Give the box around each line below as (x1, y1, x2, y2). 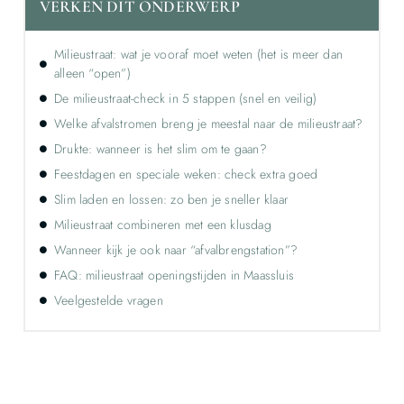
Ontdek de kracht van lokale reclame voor (64, 381, 340, 402)
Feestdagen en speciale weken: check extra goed (53, 164, 318, 183)
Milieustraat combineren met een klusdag (53, 215, 271, 234)
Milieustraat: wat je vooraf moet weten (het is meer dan (53, 44, 343, 63)
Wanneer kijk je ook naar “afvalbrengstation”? (53, 240, 298, 259)
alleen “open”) (53, 63, 131, 82)
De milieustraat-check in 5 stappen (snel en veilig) (53, 88, 317, 107)
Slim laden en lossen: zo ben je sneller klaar (53, 189, 289, 208)
